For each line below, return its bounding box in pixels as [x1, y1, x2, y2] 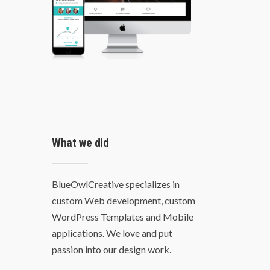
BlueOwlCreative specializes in [52, 178, 180, 190]
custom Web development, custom [52, 195, 195, 207]
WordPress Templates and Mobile [52, 211, 193, 223]
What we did [52, 136, 109, 151]
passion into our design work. [52, 243, 171, 256]
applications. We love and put [52, 227, 172, 239]
